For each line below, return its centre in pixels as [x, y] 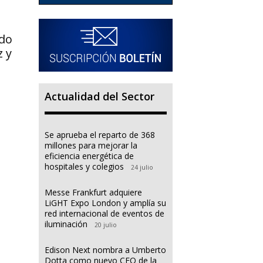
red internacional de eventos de [104, 213]
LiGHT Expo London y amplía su [105, 203]
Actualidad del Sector [100, 96]
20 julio [106, 225]
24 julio [142, 167]
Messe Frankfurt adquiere [93, 192]
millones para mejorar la [91, 145]
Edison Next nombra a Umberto [105, 249]
